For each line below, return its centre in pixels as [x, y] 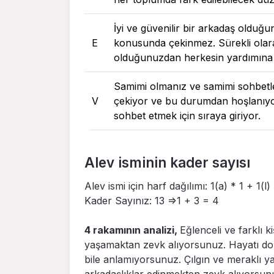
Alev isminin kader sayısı [167, 162]
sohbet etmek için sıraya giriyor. [187, 115]
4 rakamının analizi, [132, 230]
